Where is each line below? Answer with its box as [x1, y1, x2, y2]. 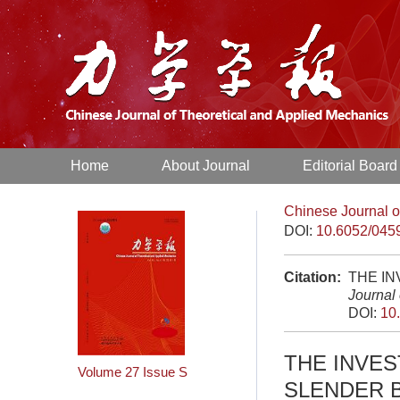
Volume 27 [78, 364, 139, 380]
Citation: [284, 270, 341, 285]
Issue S [143, 364, 187, 380]
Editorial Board [303, 158, 398, 173]
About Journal [162, 158, 251, 173]
